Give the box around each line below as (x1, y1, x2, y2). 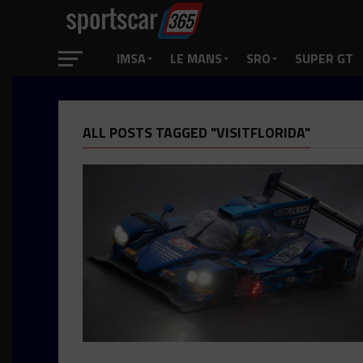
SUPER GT (295, 49, 353, 68)
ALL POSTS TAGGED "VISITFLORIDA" (83, 122, 310, 143)
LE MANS (170, 49, 222, 68)
